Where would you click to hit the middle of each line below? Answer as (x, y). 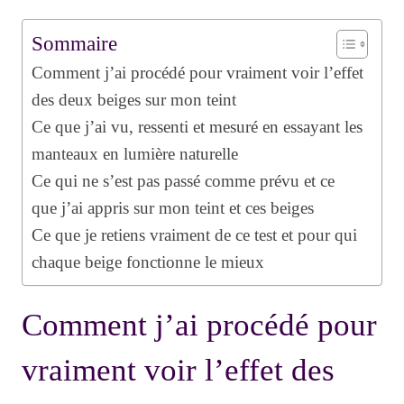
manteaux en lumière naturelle (135, 154)
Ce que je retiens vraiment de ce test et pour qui (194, 235)
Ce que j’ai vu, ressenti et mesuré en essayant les (197, 127)
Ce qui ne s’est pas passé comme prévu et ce (183, 181)
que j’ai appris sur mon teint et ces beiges (173, 208)
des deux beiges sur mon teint (134, 100)
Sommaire (74, 44)
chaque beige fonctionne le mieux (148, 262)
